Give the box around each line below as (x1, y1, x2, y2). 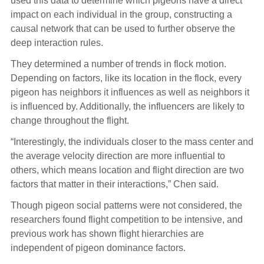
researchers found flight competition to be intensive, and (10, 214, 243, 225)
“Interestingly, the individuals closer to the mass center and (10, 137, 253, 147)
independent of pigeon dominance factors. (10, 243, 186, 253)
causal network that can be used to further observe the (10, 24, 235, 34)
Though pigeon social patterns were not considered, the (10, 200, 242, 211)
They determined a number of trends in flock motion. (10, 59, 226, 70)
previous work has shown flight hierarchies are (10, 229, 204, 239)
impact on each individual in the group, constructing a (10, 9, 232, 20)
